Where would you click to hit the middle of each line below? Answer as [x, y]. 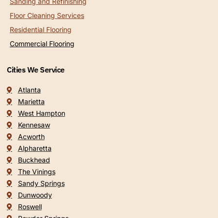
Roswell [30, 207]
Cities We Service [36, 70]
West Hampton [41, 113]
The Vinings [36, 172]
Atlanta [29, 90]
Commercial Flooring [42, 44]
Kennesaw [34, 125]
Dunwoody [35, 195]
